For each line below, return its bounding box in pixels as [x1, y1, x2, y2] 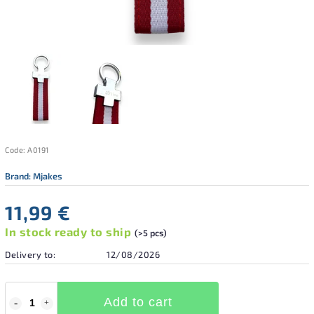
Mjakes [33, 170, 62, 182]
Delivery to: [5, 248, 55, 260]
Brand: [5, 170, 33, 182]
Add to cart [104, 294, 172, 309]
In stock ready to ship [5, 224, 135, 238]
